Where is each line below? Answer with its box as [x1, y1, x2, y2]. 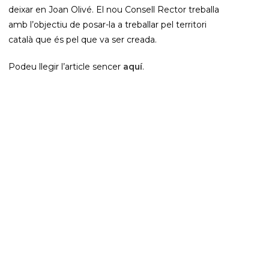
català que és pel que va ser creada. [8, 34, 157, 45]
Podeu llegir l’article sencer [8, 61, 123, 72]
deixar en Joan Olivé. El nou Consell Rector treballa [8, 4, 219, 15]
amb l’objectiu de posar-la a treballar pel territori [8, 19, 207, 30]
